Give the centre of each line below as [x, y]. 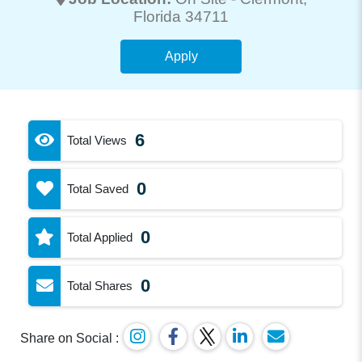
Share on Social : [70, 338]
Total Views [97, 140]
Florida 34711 [181, 16]
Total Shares [100, 285]
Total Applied [100, 237]
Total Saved [98, 188]
